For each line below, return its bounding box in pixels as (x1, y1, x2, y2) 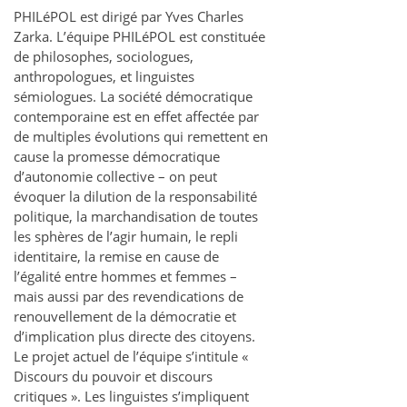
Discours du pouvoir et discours (14, 366, 213, 385)
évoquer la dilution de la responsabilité (14, 186, 257, 205)
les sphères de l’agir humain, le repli (14, 226, 238, 245)
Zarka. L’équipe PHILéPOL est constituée (14, 26, 265, 45)
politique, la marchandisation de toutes (14, 206, 258, 225)
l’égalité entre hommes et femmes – (14, 266, 237, 285)
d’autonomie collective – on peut (14, 166, 217, 185)
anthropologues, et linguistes (14, 66, 194, 85)
